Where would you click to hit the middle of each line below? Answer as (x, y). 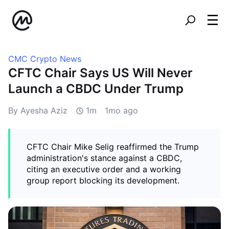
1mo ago (121, 110)
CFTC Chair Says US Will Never (100, 73)
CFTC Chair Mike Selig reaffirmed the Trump (113, 147)
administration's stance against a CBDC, (104, 158)
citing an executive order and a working (104, 169)
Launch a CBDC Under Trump (96, 89)
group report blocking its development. (103, 180)
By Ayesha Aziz (38, 110)
